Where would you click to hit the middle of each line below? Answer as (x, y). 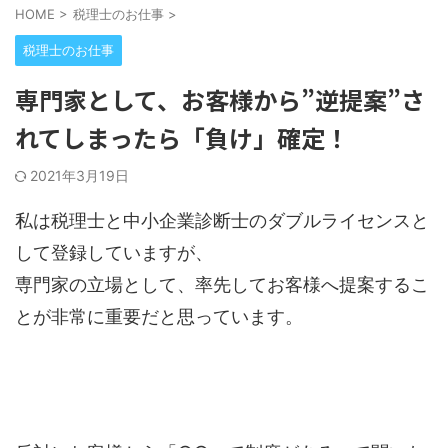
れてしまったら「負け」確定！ (182, 137)
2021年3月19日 (79, 175)
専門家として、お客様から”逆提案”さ (220, 99)
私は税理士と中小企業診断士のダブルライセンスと (222, 220)
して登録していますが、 (114, 252)
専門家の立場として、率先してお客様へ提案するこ (222, 284)
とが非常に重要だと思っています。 (159, 316)
